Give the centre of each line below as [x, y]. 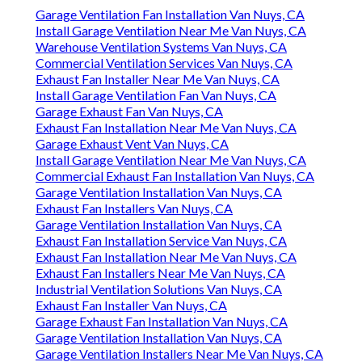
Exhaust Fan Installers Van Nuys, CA [134, 208]
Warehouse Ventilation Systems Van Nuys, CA [161, 47]
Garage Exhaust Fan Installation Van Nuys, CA [162, 322]
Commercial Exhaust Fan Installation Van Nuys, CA [175, 176]
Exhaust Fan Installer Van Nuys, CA [131, 305]
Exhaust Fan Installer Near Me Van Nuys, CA [158, 79]
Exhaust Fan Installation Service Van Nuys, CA [161, 241]
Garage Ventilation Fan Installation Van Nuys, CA [170, 15]
